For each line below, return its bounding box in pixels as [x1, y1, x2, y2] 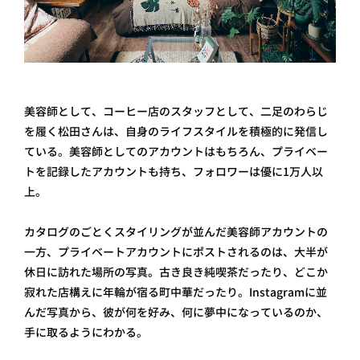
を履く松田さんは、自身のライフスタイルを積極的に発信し [24, 124, 328, 139]
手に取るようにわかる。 [24, 325, 148, 340]
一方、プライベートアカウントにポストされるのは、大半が [24, 244, 328, 260]
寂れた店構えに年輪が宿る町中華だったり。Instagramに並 [24, 284, 327, 300]
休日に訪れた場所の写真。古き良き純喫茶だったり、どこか [24, 264, 328, 280]
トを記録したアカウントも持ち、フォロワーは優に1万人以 [24, 164, 323, 179]
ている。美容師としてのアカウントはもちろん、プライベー [24, 144, 328, 159]
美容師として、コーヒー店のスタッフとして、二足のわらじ [24, 104, 328, 119]
